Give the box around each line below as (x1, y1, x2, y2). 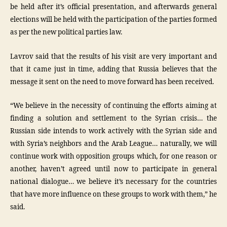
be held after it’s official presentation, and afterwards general (10, 3, 217, 11)
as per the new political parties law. (10, 28, 122, 36)
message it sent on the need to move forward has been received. (10, 78, 214, 86)
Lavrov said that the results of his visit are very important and (10, 52, 217, 61)
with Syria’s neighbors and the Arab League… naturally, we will (10, 140, 217, 148)
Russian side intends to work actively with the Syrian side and (10, 127, 217, 135)
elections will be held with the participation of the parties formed (10, 16, 217, 24)
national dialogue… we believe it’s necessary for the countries (10, 178, 217, 186)
